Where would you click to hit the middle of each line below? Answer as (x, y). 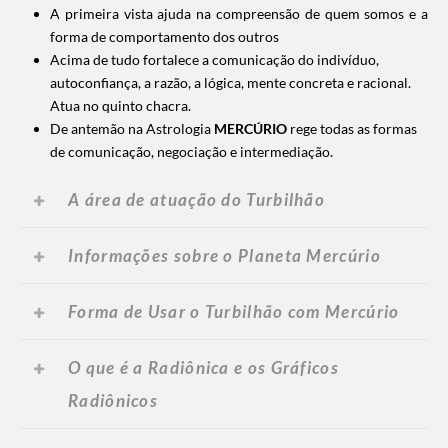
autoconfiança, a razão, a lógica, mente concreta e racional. (230, 82)
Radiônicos (113, 400)
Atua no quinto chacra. (120, 105)
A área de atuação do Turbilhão (196, 199)
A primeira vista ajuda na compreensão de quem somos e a (239, 13)
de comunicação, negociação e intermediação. (191, 151)
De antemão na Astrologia (132, 128)
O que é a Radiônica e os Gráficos (203, 367)
